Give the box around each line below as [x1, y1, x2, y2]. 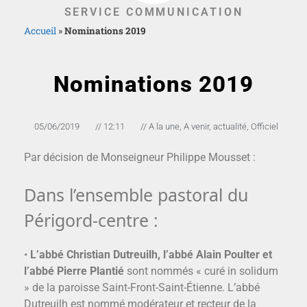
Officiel [251, 121, 278, 132]
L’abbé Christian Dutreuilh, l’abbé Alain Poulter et [30, 248, 272, 262]
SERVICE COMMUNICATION [64, 5, 243, 19]
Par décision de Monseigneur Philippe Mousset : [24, 151, 256, 164]
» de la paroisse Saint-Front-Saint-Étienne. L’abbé [24, 281, 260, 295]
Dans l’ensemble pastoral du [24, 183, 248, 207]
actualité [213, 121, 247, 132]
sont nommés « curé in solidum [124, 265, 278, 278]
